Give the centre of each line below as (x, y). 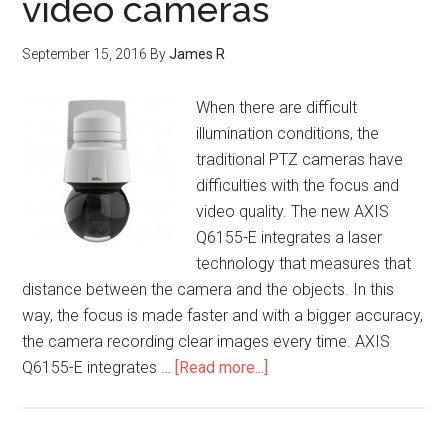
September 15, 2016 (85, 54)
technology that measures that (304, 263)
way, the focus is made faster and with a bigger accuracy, (223, 315)
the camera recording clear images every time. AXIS (206, 341)
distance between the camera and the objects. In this (208, 289)
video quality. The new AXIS (293, 211)
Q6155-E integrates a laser (289, 237)
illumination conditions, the (288, 133)
